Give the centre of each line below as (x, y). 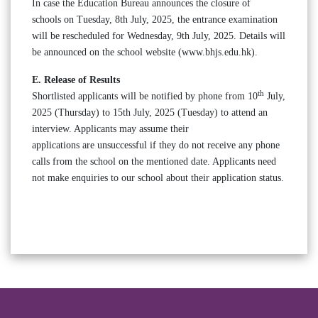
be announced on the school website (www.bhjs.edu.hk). (146, 52)
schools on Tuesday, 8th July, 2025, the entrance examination (155, 20)
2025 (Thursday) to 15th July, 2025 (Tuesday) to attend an (150, 113)
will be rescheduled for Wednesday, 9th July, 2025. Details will (159, 36)
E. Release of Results (76, 80)
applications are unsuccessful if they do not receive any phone (156, 145)
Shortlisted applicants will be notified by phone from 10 (145, 96)
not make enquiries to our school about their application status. (158, 178)
